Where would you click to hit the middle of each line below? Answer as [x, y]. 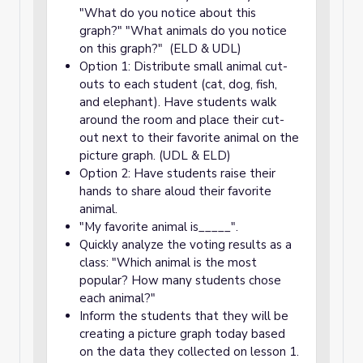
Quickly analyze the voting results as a [186, 245]
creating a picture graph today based [182, 334]
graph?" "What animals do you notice [183, 31]
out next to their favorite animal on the [189, 138]
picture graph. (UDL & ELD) [157, 156]
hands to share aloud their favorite [175, 191]
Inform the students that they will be [184, 316]
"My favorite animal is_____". [160, 227]
